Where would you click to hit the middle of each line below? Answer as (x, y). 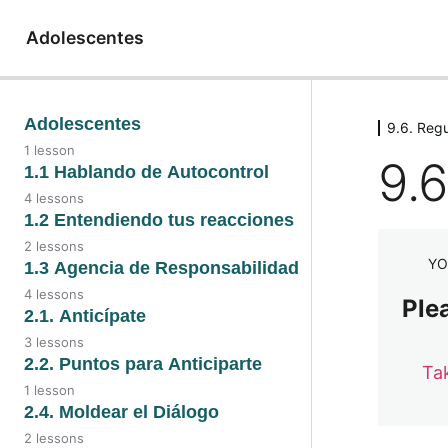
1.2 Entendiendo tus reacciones (159, 219)
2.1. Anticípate (85, 315)
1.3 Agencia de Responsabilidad (161, 267)
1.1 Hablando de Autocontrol (146, 171)
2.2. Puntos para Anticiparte (143, 363)
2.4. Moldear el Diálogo (121, 411)
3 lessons (54, 342)
